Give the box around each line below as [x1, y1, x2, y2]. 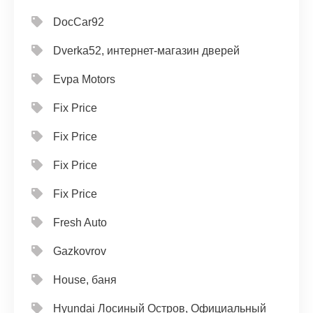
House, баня [53, 274, 117, 286]
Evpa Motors [53, 73, 115, 85]
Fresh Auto [53, 217, 107, 228]
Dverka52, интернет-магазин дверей [53, 45, 240, 57]
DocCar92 [53, 16, 104, 28]
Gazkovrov [53, 245, 106, 257]
